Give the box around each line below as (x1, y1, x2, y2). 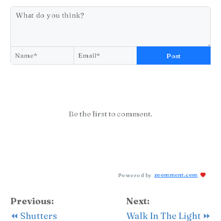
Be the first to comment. (69, 109, 152, 119)
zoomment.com (154, 171, 198, 179)
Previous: (10, 195, 54, 207)
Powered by (117, 171, 152, 179)
